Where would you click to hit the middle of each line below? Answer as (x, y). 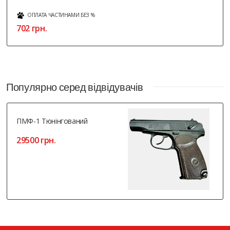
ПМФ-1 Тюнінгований (52, 121)
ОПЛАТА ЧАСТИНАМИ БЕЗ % (61, 15)
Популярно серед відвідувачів (75, 87)
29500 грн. (36, 140)
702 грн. (32, 28)
